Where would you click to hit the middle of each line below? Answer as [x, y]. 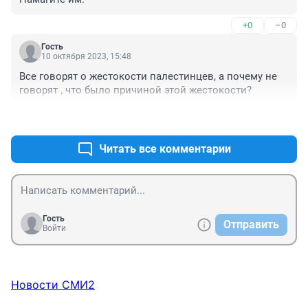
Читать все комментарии [165, 149]
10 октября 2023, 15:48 [86, 57]
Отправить [251, 225]
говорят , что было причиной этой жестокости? [135, 90]
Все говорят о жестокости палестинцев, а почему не [148, 77]
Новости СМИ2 [53, 285]
